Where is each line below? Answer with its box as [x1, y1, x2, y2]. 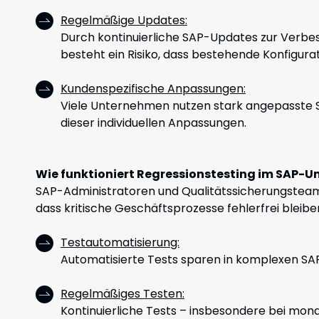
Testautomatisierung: [61, 234, 179, 251]
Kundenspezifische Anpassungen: [61, 80, 246, 97]
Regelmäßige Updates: [61, 12, 187, 28]
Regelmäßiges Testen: [61, 286, 184, 302]
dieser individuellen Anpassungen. [61, 115, 246, 131]
